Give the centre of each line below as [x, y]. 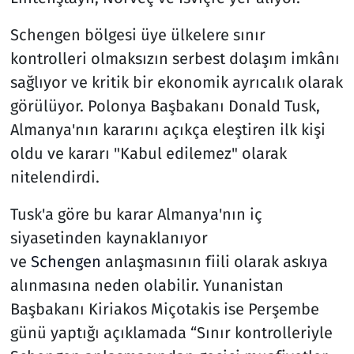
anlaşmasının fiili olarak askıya [214, 261]
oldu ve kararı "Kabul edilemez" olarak [148, 153]
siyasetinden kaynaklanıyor [109, 237]
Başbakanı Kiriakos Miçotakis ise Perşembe [164, 309]
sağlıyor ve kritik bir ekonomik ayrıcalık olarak [176, 82]
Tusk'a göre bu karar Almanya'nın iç [136, 214]
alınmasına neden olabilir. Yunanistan [147, 285]
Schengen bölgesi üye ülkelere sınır [137, 34]
